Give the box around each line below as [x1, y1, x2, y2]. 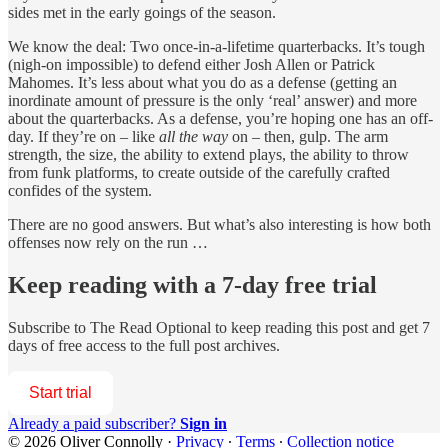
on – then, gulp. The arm [232, 127, 388, 145]
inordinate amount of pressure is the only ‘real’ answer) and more [8, 91, 417, 109]
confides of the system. [8, 181, 152, 199]
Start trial [29, 383, 92, 401]
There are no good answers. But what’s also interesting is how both [8, 215, 431, 233]
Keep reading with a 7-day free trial [8, 271, 377, 298]
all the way [159, 127, 232, 145]
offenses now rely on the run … [8, 233, 208, 251]
